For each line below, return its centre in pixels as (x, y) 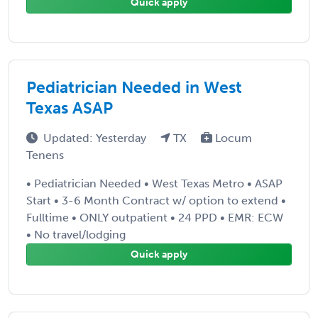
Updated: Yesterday (96, 138)
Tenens (45, 155)
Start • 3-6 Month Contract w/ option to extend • (156, 200)
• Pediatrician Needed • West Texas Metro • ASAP (154, 183)
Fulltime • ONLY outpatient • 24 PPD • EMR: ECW (155, 217)
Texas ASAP (70, 108)
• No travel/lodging (76, 234)
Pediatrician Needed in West (134, 87)
